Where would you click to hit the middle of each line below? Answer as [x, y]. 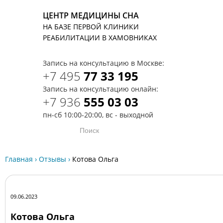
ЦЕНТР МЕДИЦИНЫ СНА [91, 15]
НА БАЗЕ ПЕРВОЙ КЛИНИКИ [91, 27]
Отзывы [53, 159]
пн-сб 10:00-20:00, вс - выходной [98, 115]
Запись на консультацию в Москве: [104, 63]
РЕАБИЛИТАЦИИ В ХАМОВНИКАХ [100, 38]
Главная [19, 159]
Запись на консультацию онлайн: [101, 89]
